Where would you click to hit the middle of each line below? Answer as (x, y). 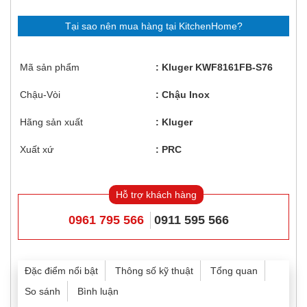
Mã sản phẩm (50, 67)
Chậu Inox (186, 95)
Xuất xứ (37, 150)
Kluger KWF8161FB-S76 (217, 67)
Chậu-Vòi (40, 95)
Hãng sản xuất (51, 122)
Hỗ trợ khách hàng (156, 195)
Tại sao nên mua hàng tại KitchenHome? (153, 26)
